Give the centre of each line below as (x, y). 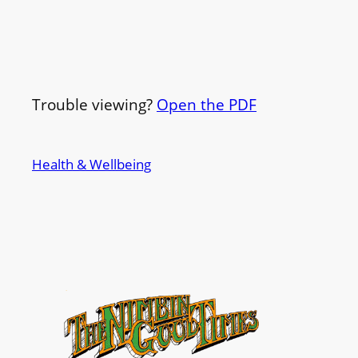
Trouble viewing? (94, 105)
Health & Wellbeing (91, 165)
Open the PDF (207, 105)
